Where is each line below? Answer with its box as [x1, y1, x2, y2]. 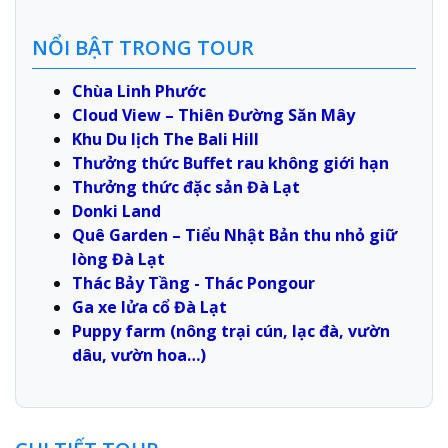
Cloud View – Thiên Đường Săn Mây [72, 103, 359, 126]
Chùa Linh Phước [72, 79, 206, 102]
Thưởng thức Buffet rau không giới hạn [72, 151, 389, 174]
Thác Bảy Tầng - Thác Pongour [72, 271, 315, 294]
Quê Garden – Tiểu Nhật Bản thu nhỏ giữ [72, 223, 397, 246]
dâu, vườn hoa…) [72, 343, 206, 366]
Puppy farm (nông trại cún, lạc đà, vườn [72, 319, 390, 342]
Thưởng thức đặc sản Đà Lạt [72, 175, 300, 198]
